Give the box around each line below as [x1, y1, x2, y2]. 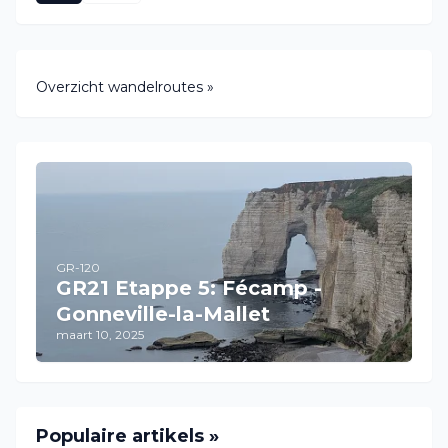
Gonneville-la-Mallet [56, 301, 270, 326]
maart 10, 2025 [56, 326, 144, 342]
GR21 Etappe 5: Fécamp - [56, 275, 322, 300]
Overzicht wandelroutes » [36, 77, 214, 96]
